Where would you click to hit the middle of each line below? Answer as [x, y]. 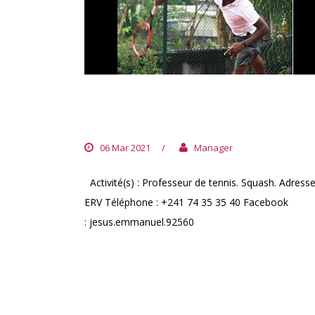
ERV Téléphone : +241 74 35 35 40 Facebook [186, 202]
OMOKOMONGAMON [160, 120]
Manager [213, 148]
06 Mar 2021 [125, 148]
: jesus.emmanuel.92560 [139, 222]
